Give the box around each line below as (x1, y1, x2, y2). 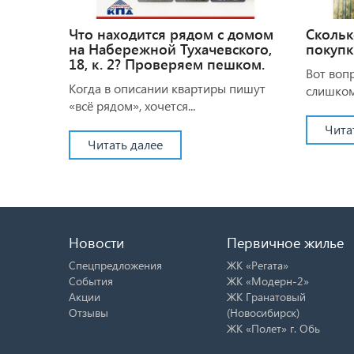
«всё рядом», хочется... (69, 96, 195, 114)
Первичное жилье (227, 232, 344, 252)
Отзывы (69, 304, 108, 320)
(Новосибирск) (227, 304, 299, 320)
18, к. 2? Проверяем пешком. (69, 54, 265, 73)
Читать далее (88, 135, 163, 153)
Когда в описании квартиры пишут (69, 79, 265, 96)
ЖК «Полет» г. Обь (227, 320, 320, 336)
